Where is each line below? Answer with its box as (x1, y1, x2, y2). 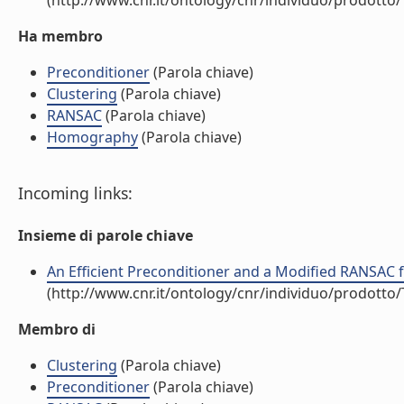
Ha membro (18, 26, 103, 46)
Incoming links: (18, 182, 133, 204)
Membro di (18, 319, 96, 339)
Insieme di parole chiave (18, 225, 193, 245)
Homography (47, 127, 138, 147)
